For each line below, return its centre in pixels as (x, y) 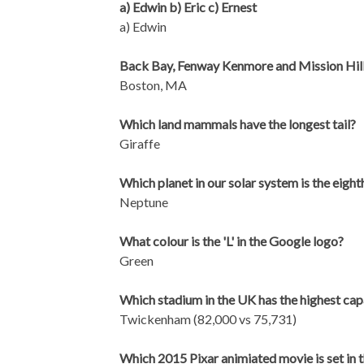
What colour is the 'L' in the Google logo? (232, 240)
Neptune (144, 201)
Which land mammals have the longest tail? (238, 123)
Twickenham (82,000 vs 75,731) (208, 318)
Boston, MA (153, 84)
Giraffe (140, 143)
